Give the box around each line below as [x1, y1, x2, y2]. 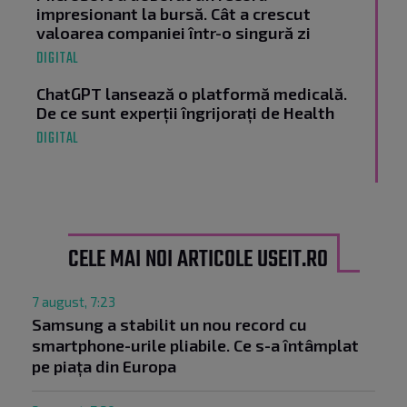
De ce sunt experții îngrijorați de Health [36, 103, 334, 124]
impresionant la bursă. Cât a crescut [36, 4, 311, 25]
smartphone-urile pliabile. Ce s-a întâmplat [32, 335, 359, 356]
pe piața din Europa [32, 356, 176, 377]
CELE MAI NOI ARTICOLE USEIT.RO [67, 242, 328, 279]
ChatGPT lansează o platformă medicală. [36, 84, 347, 104]
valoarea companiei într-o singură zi [36, 23, 311, 44]
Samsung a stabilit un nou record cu [32, 314, 307, 335]
